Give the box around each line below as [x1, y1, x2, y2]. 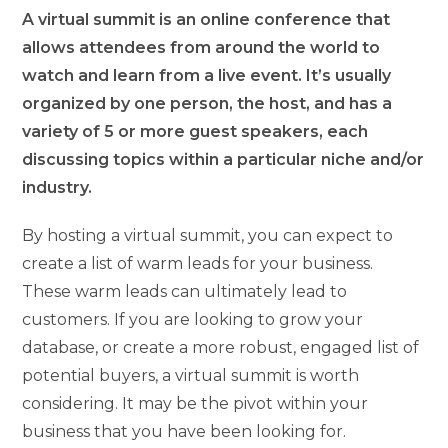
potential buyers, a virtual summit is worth [22, 366, 360, 386]
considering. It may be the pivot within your [22, 394, 369, 414]
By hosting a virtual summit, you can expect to [22, 226, 394, 246]
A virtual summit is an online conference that [22, 10, 391, 30]
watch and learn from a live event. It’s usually [22, 66, 392, 86]
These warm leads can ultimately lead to [22, 282, 348, 302]
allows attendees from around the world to [22, 38, 381, 58]
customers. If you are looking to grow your [22, 310, 364, 330]
